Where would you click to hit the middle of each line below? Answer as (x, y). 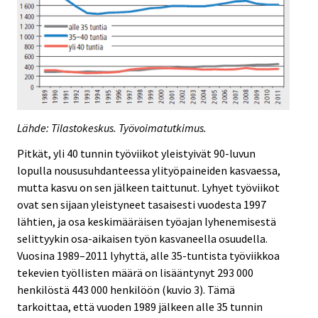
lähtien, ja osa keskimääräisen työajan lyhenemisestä (147, 222)
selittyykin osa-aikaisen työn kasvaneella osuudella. (142, 239)
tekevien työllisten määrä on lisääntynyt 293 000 (135, 273)
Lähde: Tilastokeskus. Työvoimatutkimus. (112, 127)
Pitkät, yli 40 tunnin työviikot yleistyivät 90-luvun (136, 154)
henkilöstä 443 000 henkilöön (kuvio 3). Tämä (126, 290)
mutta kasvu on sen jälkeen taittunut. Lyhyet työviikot (148, 188)
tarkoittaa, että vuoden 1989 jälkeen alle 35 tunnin (140, 307)
